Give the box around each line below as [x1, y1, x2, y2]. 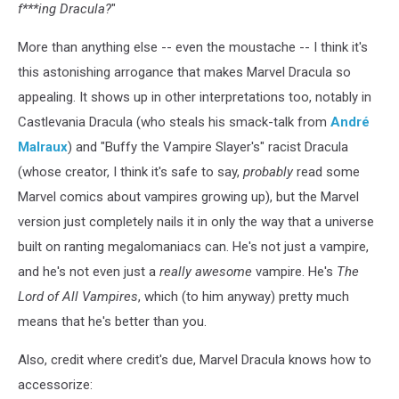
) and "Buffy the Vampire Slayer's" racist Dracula [68, 138, 348, 155]
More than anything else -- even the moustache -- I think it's [18, 38, 368, 55]
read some [293, 163, 360, 180]
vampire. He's [252, 263, 337, 280]
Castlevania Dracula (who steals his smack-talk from [18, 113, 330, 130]
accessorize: [18, 376, 93, 393]
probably [243, 163, 293, 180]
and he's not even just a [18, 263, 159, 280]
